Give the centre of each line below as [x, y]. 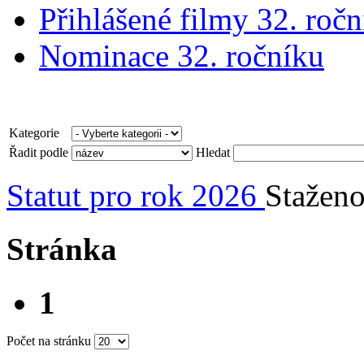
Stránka [62, 249]
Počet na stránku [49, 341]
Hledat [213, 152]
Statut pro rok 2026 [136, 195]
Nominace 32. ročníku [182, 55]
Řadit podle [39, 152]
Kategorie [34, 132]
